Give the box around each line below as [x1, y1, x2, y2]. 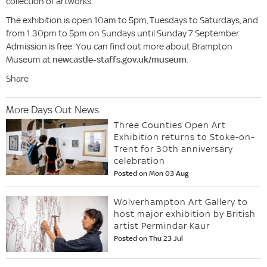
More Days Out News [6, 103, 99, 116]
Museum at [6, 54, 52, 66]
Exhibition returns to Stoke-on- [114, 131, 255, 143]
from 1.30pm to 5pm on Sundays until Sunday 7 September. [6, 27, 241, 39]
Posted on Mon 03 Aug [114, 169, 190, 178]
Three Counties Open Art [114, 119, 226, 131]
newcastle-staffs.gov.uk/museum [52, 54, 187, 66]
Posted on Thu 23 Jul [114, 234, 184, 243]
